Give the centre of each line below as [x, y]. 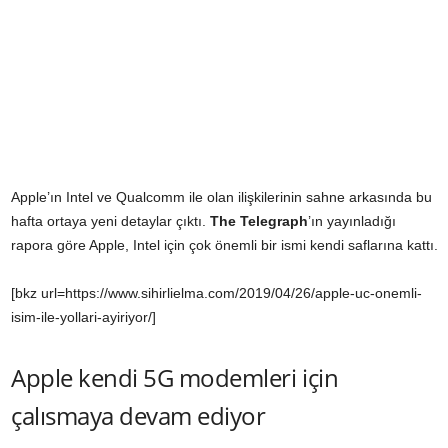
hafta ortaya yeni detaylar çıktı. [110, 220]
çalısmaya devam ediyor [138, 415]
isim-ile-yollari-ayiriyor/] [83, 316]
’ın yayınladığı [352, 220]
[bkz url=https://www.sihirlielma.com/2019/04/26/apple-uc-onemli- [216, 292]
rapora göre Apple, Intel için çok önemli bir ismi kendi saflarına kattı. [224, 244]
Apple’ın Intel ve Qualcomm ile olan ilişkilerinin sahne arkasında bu [221, 196]
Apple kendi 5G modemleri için [175, 377]
